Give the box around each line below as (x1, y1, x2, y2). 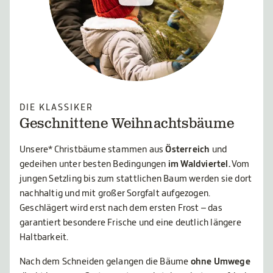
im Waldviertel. (168, 160, 230, 170)
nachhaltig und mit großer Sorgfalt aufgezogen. (19, 189, 211, 199)
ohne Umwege (190, 257, 250, 268)
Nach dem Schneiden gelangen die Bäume (19, 257, 191, 268)
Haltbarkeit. (19, 233, 69, 243)
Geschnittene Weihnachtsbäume (19, 118, 237, 132)
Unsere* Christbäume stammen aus (19, 145, 166, 155)
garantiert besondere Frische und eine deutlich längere (19, 218, 241, 229)
